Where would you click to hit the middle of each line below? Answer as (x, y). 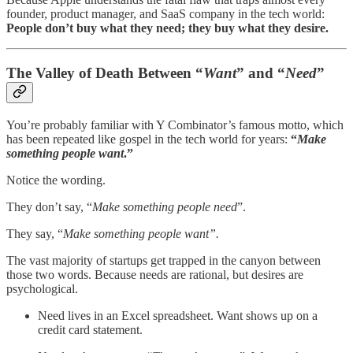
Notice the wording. (56, 180)
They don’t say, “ (49, 206)
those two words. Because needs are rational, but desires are (155, 274)
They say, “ (35, 233)
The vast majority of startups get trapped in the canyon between (163, 260)
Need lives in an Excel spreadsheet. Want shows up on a (178, 315)
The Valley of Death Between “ (105, 73)
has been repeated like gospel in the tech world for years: (149, 139)
